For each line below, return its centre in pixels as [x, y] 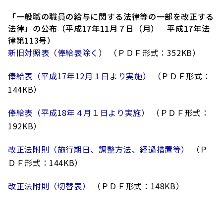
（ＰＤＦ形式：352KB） [155, 53]
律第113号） [32, 40]
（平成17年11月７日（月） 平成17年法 [134, 28]
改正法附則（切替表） [49, 186]
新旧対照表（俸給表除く [54, 53]
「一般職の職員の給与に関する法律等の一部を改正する [111, 16]
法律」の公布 [33, 28]
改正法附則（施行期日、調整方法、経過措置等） [99, 149]
